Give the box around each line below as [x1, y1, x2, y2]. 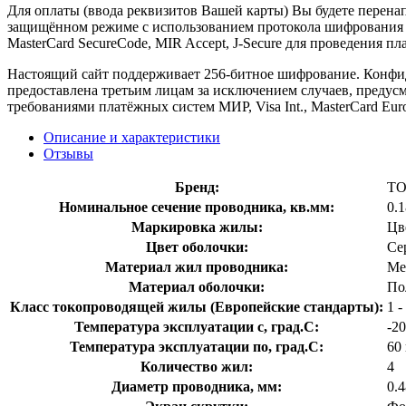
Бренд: [174, 179, 219, 195]
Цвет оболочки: [145, 238, 248, 255]
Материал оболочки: [129, 278, 265, 295]
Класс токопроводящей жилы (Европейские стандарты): [10, 298, 383, 314]
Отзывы [43, 145, 93, 161]
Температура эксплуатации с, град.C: [74, 318, 319, 334]
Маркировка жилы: [130, 218, 263, 235]
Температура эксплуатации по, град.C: [70, 338, 324, 354]
